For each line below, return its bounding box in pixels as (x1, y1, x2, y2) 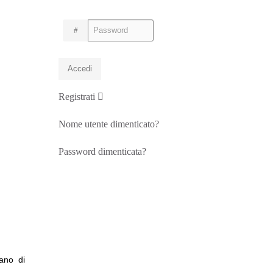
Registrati (58, 91, 97, 102)
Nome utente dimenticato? (58, 119, 159, 129)
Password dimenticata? (58, 146, 146, 157)
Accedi (68, 64, 92, 73)
